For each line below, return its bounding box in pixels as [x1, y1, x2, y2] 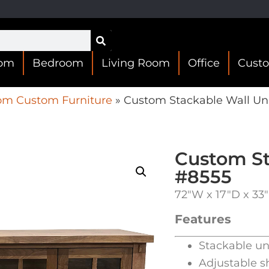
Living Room [101, 56, 170, 70]
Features [175, 212, 231, 227]
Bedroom [32, 56, 83, 70]
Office [187, 56, 220, 70]
